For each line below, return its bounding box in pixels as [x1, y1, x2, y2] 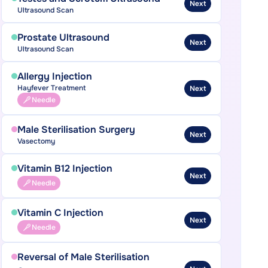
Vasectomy [17, 136, 55, 146]
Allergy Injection [17, 70, 92, 83]
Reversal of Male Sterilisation [17, 251, 150, 263]
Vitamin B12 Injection [17, 162, 112, 175]
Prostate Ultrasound [17, 31, 109, 44]
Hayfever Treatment [17, 83, 86, 93]
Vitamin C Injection [17, 206, 103, 219]
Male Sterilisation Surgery [17, 123, 135, 136]
